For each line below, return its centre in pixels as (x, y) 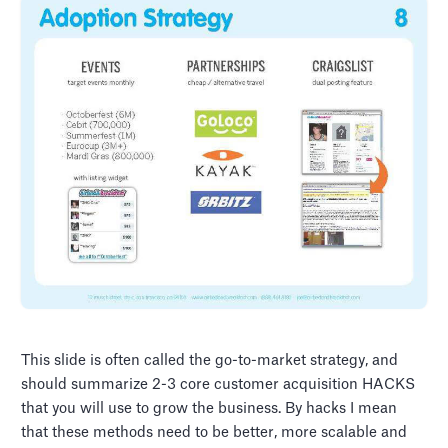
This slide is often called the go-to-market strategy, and (210, 361)
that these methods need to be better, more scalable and (214, 433)
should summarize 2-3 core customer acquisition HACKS (218, 385)
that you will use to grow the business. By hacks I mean (209, 409)
